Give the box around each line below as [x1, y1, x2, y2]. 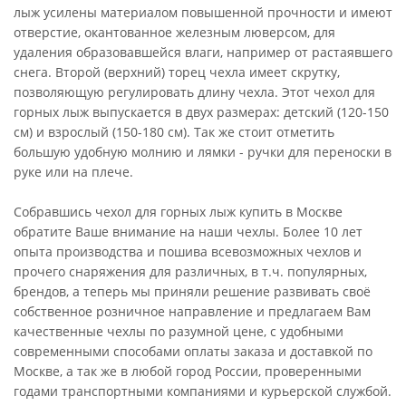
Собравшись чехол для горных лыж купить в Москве [14, 203, 343, 220]
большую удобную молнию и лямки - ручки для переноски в [14, 143, 391, 160]
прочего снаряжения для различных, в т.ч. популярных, [14, 263, 367, 280]
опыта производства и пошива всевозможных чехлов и [14, 243, 362, 260]
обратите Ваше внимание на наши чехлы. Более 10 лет [14, 223, 362, 240]
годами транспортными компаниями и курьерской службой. [14, 382, 391, 400]
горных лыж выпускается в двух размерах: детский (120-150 [14, 103, 389, 121]
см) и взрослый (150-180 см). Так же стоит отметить [14, 123, 334, 140]
